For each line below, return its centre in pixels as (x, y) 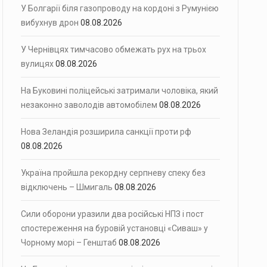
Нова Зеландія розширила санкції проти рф (106, 132)
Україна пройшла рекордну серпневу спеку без (113, 173)
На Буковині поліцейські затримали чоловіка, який (119, 91)
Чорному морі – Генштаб (69, 243)
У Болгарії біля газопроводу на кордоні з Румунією (120, 8)
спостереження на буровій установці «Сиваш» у (114, 228)
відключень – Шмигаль (67, 187)
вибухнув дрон (50, 23)
